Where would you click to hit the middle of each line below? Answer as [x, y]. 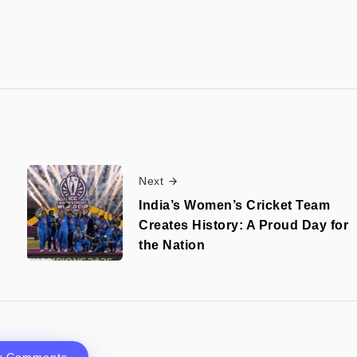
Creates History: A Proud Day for [243, 225]
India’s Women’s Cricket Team [234, 205]
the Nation [172, 245]
